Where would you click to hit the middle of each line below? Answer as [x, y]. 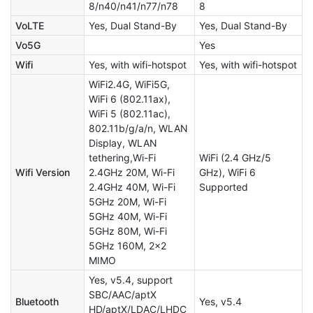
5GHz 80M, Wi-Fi [128, 231]
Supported [224, 187]
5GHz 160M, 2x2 [128, 246]
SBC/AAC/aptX [123, 295]
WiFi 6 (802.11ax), [130, 99]
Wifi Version [43, 173]
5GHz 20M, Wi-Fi [128, 202]
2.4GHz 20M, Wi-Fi [132, 173]
